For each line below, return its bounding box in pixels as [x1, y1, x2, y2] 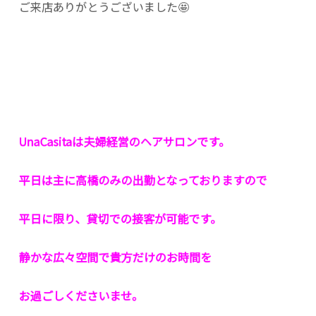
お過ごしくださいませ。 [18, 286, 144, 304]
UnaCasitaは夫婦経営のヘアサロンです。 [18, 133, 231, 150]
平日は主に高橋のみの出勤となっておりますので [18, 171, 267, 188]
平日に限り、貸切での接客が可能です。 [18, 209, 222, 227]
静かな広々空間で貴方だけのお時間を [18, 248, 212, 266]
